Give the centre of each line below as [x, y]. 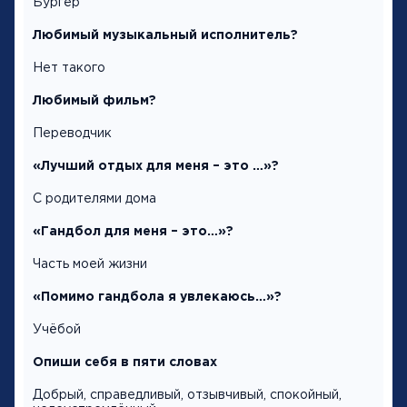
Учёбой [57, 329]
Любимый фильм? [94, 100]
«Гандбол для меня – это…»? [133, 231]
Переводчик [72, 133]
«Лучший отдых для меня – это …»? [156, 166]
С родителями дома [94, 199]
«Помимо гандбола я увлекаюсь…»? [157, 297]
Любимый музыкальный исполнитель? [165, 35]
